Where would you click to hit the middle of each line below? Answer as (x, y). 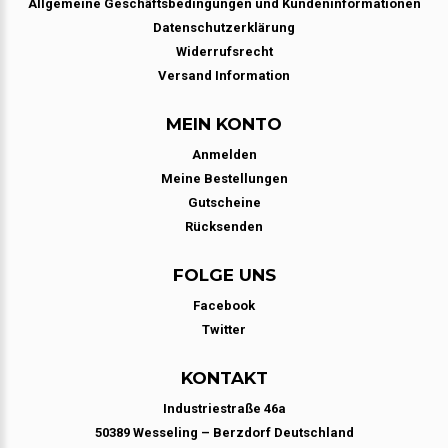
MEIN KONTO (224, 124)
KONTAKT (224, 378)
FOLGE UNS (224, 275)
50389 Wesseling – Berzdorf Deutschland (224, 432)
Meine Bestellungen (224, 178)
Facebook (224, 305)
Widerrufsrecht (224, 51)
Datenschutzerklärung (224, 27)
